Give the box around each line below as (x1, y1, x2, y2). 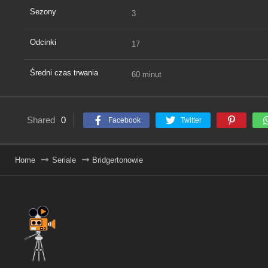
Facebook (108, 115, 141, 124)
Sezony (30, 7, 56, 16)
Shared (27, 114, 55, 125)
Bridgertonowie (92, 155, 143, 165)
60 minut (132, 69, 162, 79)
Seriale (51, 155, 76, 165)
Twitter (181, 115, 202, 124)
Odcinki (30, 37, 56, 47)
